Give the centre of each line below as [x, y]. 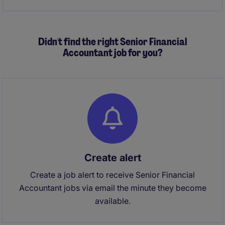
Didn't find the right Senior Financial [113, 42]
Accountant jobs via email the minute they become [113, 188]
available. [113, 201]
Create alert [113, 158]
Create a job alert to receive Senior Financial [113, 175]
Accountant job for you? [113, 53]
